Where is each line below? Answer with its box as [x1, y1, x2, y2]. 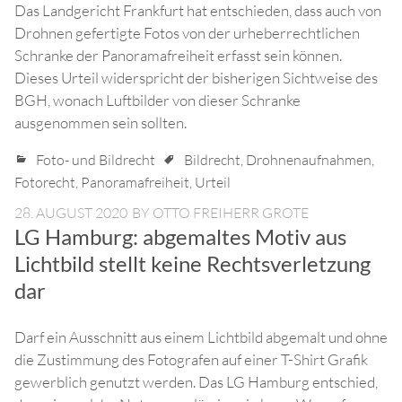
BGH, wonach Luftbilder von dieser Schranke [14, 91, 301, 110]
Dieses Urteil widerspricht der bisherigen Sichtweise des [14, 68, 378, 88]
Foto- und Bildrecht [36, 151, 155, 170]
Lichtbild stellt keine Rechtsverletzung [14, 250, 371, 277]
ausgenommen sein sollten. [14, 113, 187, 133]
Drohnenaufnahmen [246, 151, 371, 170]
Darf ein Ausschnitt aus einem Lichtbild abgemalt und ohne [14, 328, 388, 347]
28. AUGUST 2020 [14, 204, 127, 223]
